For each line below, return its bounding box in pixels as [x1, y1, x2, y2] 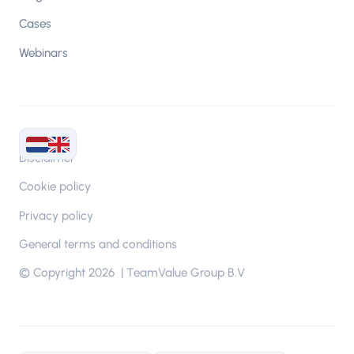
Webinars [19, 45, 68, 60]
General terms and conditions [19, 237, 177, 252]
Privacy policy [19, 208, 93, 223]
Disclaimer [19, 150, 75, 165]
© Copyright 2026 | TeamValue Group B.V [19, 265, 245, 281]
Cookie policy [19, 179, 91, 194]
